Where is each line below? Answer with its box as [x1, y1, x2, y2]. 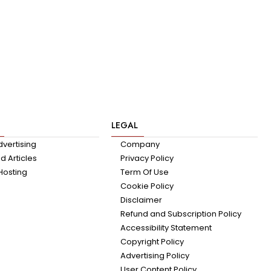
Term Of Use [120, 166, 169, 178]
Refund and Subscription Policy [120, 208, 241, 220]
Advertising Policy [120, 250, 189, 262]
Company [120, 139, 160, 151]
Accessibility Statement [120, 222, 212, 234]
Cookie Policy [120, 180, 174, 192]
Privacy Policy [120, 152, 174, 165]
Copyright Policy [120, 236, 184, 248]
